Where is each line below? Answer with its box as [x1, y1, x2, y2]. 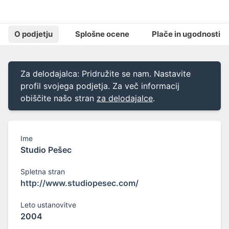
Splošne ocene [75, 29, 129, 39]
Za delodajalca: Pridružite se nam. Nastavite [20, 68, 191, 79]
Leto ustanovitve [20, 200, 76, 210]
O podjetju [14, 29, 53, 39]
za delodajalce [97, 93, 153, 104]
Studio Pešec [20, 145, 72, 155]
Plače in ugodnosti [152, 29, 220, 39]
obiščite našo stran [20, 93, 94, 104]
